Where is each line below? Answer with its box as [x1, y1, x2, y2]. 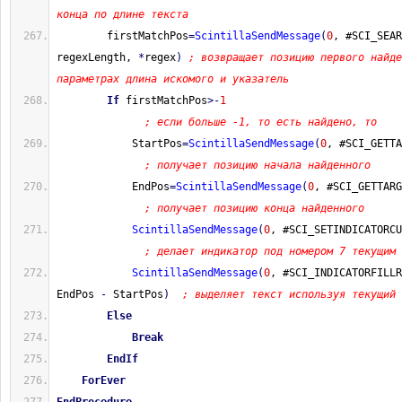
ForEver [82, 374, 126, 387]
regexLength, [57, 51, 138, 64]
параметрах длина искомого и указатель [57, 73, 289, 85]
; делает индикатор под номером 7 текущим [144, 245, 396, 258]
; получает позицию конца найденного [144, 202, 364, 214]
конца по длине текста [57, 8, 188, 21]
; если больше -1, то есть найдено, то [144, 116, 377, 128]
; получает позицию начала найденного [144, 159, 371, 171]
